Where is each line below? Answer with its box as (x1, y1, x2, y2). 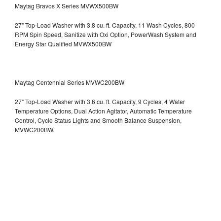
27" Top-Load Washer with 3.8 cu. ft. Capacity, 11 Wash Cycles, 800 (15, 20, 195, 29)
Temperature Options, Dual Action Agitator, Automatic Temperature (15, 106, 192, 115)
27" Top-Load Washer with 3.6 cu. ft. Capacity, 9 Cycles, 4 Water (15, 97, 185, 106)
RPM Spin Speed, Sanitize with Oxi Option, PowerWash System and (15, 30, 196, 38)
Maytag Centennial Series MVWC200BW (15, 77, 124, 86)
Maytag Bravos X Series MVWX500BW (15, 1, 118, 10)
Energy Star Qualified (15, 39, 74, 48)
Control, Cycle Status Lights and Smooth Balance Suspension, (15, 115, 182, 124)
